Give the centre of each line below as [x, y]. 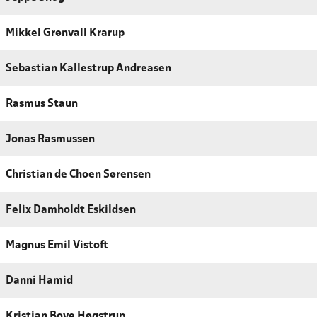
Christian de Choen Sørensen [78, 174]
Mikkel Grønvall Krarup [65, 33]
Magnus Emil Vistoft [57, 245]
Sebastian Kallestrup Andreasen [88, 68]
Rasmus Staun [42, 104]
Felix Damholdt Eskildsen [71, 210]
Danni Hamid [39, 281]
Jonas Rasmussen [50, 139]
